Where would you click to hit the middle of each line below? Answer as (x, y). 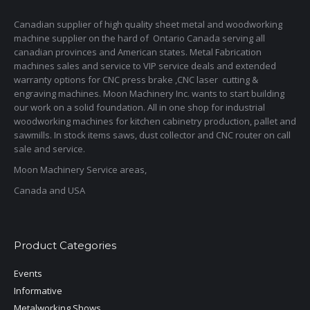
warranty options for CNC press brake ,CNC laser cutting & (136, 80)
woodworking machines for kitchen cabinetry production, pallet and (155, 121)
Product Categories (65, 245)
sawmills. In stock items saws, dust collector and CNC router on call (152, 135)
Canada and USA (49, 190)
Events (28, 273)
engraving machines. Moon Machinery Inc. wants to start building (149, 93)
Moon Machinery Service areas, (80, 170)
